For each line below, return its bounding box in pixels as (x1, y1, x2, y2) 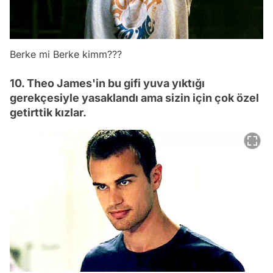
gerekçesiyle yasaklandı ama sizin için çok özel (10, 91, 259, 104)
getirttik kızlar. (10, 105, 87, 119)
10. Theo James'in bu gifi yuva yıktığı (10, 76, 205, 90)
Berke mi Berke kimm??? (10, 48, 122, 60)
